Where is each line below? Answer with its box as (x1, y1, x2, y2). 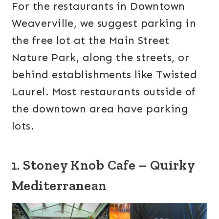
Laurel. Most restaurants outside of (12, 85, 196, 99)
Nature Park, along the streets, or (12, 51, 189, 65)
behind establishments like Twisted (12, 68, 197, 82)
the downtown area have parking (12, 102, 189, 116)
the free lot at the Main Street (12, 34, 170, 47)
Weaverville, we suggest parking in (12, 17, 196, 30)
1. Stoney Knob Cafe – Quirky (12, 157, 195, 174)
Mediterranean (12, 177, 107, 194)
